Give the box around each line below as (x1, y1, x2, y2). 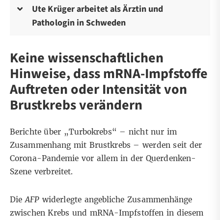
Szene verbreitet (10, 167, 71, 177)
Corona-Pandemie (10, 154, 82, 164)
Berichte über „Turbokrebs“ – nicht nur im (10, 127, 177, 137)
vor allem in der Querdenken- (82, 154, 196, 164)
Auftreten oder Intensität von (10, 80, 187, 100)
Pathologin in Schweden (32, 17, 126, 29)
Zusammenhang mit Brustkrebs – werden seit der (10, 140, 202, 150)
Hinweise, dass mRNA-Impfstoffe (10, 64, 208, 84)
